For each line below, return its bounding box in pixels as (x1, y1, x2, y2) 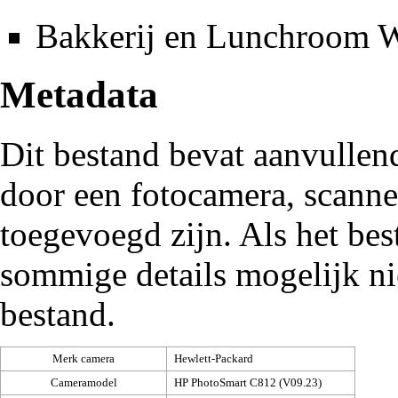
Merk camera (52, 351, 115, 365)
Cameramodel (50, 375, 117, 389)
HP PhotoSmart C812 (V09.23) (174, 375, 322, 389)
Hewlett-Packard (174, 351, 253, 365)
